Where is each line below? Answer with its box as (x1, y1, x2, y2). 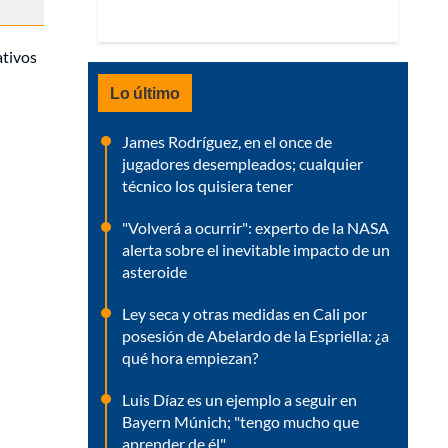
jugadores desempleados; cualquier (122, 154, 363, 173)
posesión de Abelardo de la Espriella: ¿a (122, 326, 389, 345)
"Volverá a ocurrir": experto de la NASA (122, 218, 389, 237)
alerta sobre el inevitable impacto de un (122, 240, 390, 259)
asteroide (122, 262, 187, 281)
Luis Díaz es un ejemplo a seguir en (122, 390, 357, 409)
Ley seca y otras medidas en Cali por (122, 304, 367, 323)
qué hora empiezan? (122, 348, 258, 367)
